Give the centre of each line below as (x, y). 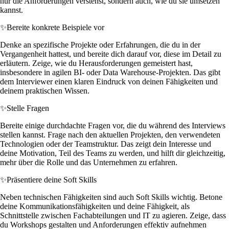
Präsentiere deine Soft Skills (52, 179)
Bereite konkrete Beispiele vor (55, 27)
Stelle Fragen (28, 108)
